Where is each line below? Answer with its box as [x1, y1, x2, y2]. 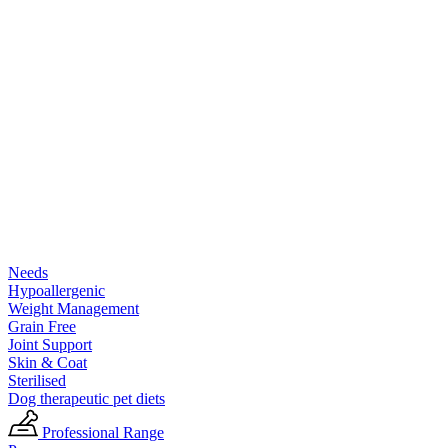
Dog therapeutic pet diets [8, 390, 165, 407]
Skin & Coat [8, 354, 87, 371]
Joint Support [8, 336, 92, 353]
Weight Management [8, 300, 139, 317]
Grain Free [8, 318, 76, 335]
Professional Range [42, 424, 164, 441]
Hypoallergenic [8, 282, 105, 299]
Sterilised [8, 372, 66, 389]
